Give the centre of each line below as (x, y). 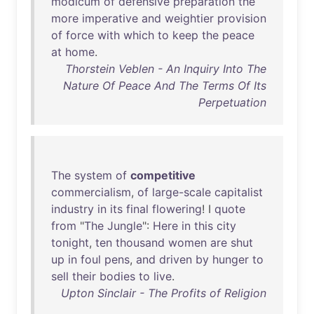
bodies (117, 276)
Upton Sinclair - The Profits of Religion (164, 293)
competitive (163, 175)
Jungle (125, 226)
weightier (189, 18)
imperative (110, 18)
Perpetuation (232, 102)
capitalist (239, 192)
